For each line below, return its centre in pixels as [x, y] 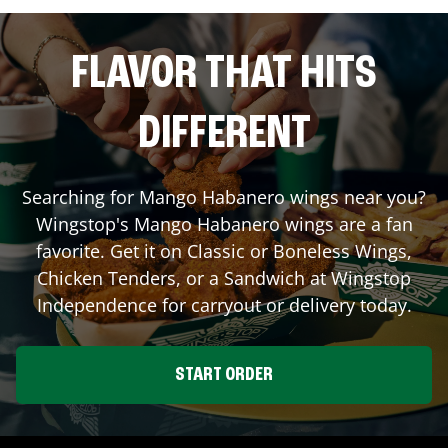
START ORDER [224, 375]
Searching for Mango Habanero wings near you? [224, 197]
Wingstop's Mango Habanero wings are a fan [224, 224]
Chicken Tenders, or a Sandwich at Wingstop [224, 278]
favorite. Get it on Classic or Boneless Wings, [224, 251]
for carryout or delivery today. [284, 305]
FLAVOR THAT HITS [224, 75]
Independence [96, 305]
